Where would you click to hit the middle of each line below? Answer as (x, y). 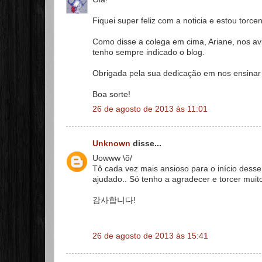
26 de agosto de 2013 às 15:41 (150, 236)
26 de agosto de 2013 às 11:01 (150, 109)
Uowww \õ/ (112, 158)
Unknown (111, 144)
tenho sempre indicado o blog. (149, 52)
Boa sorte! (111, 94)
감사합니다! (114, 200)
